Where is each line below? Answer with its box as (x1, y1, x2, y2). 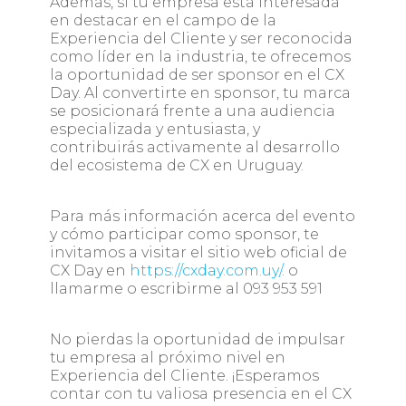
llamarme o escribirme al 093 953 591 (49, 280, 323, 298)
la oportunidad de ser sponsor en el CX (49, 66, 344, 84)
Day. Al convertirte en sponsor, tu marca (49, 84, 351, 102)
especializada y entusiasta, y (49, 121, 260, 139)
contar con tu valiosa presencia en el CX (49, 385, 352, 403)
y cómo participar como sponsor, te (49, 226, 319, 244)
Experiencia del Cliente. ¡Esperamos (49, 367, 319, 385)
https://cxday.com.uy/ (129, 262, 282, 280)
